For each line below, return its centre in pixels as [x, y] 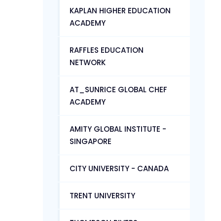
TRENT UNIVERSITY [102, 195]
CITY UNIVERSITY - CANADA [119, 168]
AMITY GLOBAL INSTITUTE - [118, 129]
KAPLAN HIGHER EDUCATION [120, 10]
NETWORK [88, 62]
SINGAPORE [91, 141]
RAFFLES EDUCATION [107, 50]
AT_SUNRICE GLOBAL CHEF [118, 89]
